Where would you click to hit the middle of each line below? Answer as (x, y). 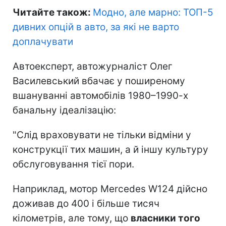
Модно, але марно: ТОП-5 (153, 12)
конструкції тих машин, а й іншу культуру (110, 149)
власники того (165, 218)
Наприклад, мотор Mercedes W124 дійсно (110, 189)
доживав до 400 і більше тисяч (86, 203)
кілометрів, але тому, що (72, 218)
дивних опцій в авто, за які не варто (96, 27)
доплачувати (43, 41)
